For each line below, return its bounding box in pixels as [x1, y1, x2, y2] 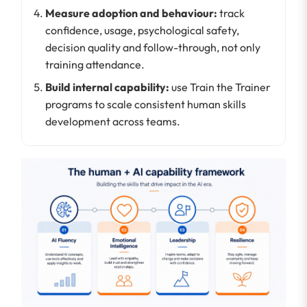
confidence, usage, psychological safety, [45, 23, 239, 37]
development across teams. [45, 114, 180, 128]
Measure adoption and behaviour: [45, 5, 217, 20]
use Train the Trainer [169, 79, 271, 94]
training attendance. [45, 57, 145, 71]
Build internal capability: [45, 79, 169, 94]
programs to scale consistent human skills [45, 97, 246, 111]
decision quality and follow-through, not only [45, 40, 260, 54]
